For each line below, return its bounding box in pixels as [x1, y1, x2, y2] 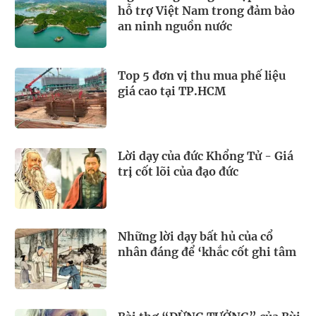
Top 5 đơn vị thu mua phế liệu [118, 68, 286, 83]
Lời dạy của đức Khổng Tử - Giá [118, 149, 293, 163]
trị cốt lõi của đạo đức [118, 164, 238, 178]
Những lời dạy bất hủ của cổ [118, 229, 273, 243]
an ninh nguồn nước [118, 19, 232, 34]
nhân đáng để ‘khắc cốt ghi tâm [118, 244, 296, 259]
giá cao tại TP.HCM [118, 84, 226, 99]
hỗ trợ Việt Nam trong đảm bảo [118, 4, 295, 18]
